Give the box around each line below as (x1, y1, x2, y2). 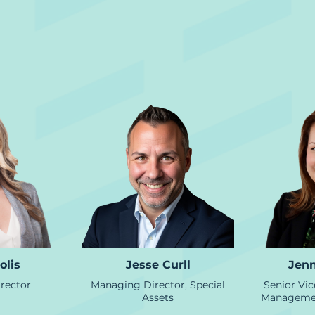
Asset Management (21, 28, 294, 61)
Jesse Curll (125, 258, 191, 271)
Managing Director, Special (91, 278, 225, 291)
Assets (142, 291, 174, 304)
